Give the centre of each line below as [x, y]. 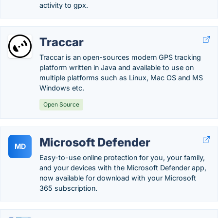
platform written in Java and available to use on [117, 67]
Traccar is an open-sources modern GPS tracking [120, 57]
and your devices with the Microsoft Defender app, [123, 168]
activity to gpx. [64, 5]
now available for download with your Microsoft [118, 178]
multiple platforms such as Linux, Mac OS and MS [121, 78]
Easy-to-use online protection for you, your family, [122, 157]
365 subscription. [68, 188]
